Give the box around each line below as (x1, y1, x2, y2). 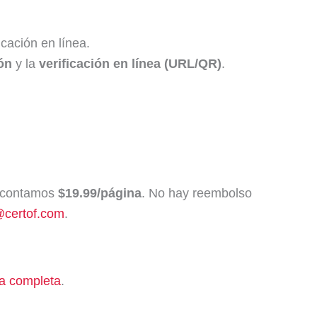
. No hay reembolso (142, 185, 252, 200)
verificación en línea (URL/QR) (39, 56, 221, 71)
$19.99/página (58, 185, 142, 200)
